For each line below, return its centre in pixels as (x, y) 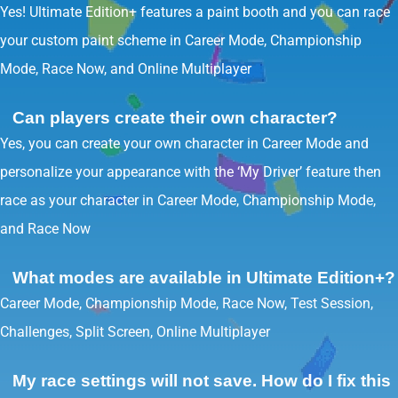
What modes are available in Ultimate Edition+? (204, 278)
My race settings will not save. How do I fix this (202, 381)
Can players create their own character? (175, 118)
